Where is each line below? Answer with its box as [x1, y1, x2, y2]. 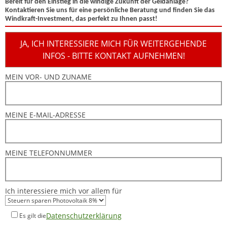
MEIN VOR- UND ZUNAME [5, 72, 92, 82]
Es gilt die [19, 211, 46, 220]
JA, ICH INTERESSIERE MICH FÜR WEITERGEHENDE [20, 38, 207, 49]
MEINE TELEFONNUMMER [5, 148, 92, 158]
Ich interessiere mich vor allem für [5, 186, 122, 196]
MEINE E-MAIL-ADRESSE [5, 110, 86, 120]
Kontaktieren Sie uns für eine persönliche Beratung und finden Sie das [5, 7, 215, 14]
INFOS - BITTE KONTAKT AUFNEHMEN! [42, 50, 185, 61]
